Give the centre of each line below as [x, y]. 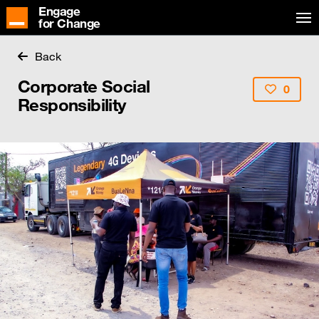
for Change [69, 24]
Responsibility [72, 105]
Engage [59, 12]
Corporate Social [84, 86]
